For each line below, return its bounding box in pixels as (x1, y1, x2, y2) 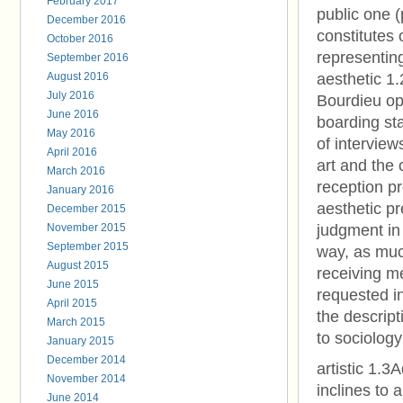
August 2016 (47, 70, 109, 83)
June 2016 (47, 108, 99, 121)
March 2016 (47, 165, 105, 177)
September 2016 (47, 51, 129, 64)
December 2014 (47, 354, 126, 366)
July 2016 (47, 89, 94, 102)
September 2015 (47, 240, 129, 253)
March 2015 (47, 316, 105, 328)
